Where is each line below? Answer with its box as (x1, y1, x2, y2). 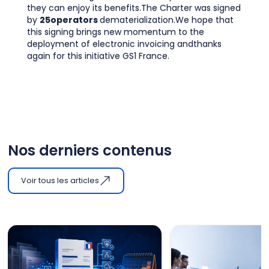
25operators (39, 13, 100, 26)
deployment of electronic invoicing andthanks (26, 37, 222, 50)
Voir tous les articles (21, 175, 100, 186)
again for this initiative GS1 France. (26, 49, 169, 62)
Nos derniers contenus (8, 140, 172, 160)
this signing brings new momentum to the (26, 25, 204, 38)
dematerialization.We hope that (99, 13, 234, 26)
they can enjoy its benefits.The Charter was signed (26, 1, 241, 14)
